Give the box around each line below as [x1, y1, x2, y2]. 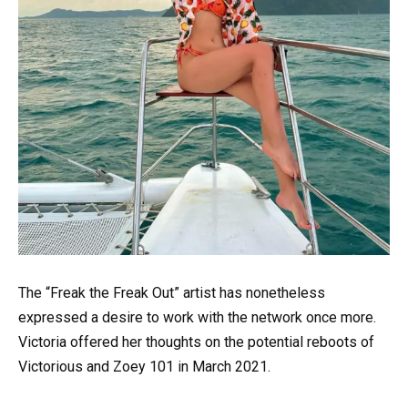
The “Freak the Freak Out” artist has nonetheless [18, 283, 325, 301]
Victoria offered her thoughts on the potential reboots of [18, 332, 374, 351]
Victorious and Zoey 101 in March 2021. [18, 357, 270, 375]
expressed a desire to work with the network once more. [18, 308, 376, 326]
